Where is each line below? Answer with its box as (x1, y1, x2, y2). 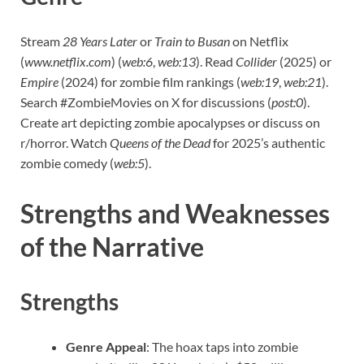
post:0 (271, 94, 303, 110)
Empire (20, 74, 58, 90)
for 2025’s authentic (210, 135, 325, 151)
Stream (20, 33, 63, 50)
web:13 (158, 54, 196, 70)
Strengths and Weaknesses (20, 197, 330, 229)
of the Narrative (20, 230, 204, 262)
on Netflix (230, 33, 288, 50)
